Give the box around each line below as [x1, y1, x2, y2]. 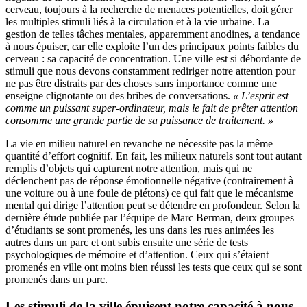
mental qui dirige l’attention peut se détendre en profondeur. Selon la [5, 199, 300, 212]
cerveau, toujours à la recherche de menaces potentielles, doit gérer [5, 3, 293, 16]
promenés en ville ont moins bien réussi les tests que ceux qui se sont [5, 261, 302, 273]
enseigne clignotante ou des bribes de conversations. [5, 90, 233, 102]
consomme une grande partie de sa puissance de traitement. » [5, 114, 273, 127]
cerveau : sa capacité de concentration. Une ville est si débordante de [5, 53, 301, 65]
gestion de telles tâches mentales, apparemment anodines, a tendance [5, 28, 300, 40]
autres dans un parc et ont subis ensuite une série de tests [5, 236, 248, 249]
